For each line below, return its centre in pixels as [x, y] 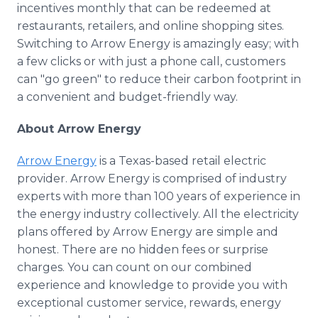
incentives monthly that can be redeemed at [144, 8]
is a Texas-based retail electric [181, 161]
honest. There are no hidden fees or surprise [143, 250]
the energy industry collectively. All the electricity [158, 214]
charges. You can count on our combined [135, 267]
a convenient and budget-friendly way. [127, 97]
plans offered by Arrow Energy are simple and [148, 232]
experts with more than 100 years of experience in [159, 196]
